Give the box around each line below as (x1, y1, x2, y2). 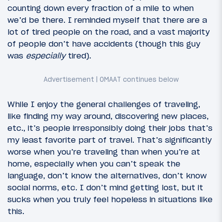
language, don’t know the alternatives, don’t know (7, 170, 207, 180)
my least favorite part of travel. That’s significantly (7, 134, 212, 145)
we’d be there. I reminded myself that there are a (7, 14, 207, 25)
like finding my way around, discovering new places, (7, 111, 209, 121)
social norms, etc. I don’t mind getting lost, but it (7, 182, 203, 192)
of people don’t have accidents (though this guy (7, 38, 200, 49)
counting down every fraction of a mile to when (7, 2, 194, 13)
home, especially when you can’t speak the (7, 158, 180, 168)
